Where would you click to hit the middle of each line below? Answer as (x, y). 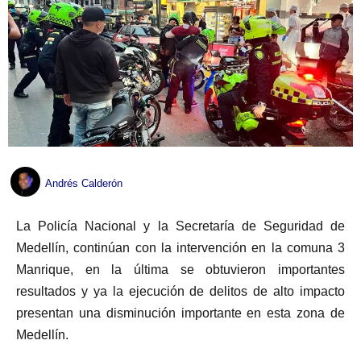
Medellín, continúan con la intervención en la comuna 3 (180, 247)
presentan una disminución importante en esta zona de (180, 313)
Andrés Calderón (84, 184)
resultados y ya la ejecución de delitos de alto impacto (180, 291)
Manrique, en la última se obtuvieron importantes (180, 269)
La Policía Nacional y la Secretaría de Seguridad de (180, 226)
